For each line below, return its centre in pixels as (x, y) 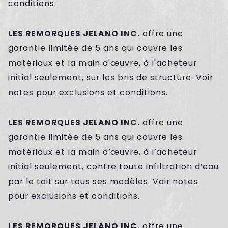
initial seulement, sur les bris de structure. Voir (110, 78)
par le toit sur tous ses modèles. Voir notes (103, 182)
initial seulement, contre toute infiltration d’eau (113, 167)
